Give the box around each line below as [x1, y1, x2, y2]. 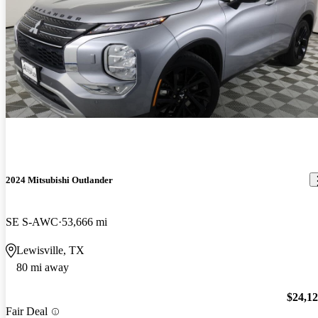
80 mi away [16, 261, 69, 273]
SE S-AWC [6, 215, 58, 228]
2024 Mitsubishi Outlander [6, 174, 113, 185]
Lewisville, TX [16, 243, 84, 256]
